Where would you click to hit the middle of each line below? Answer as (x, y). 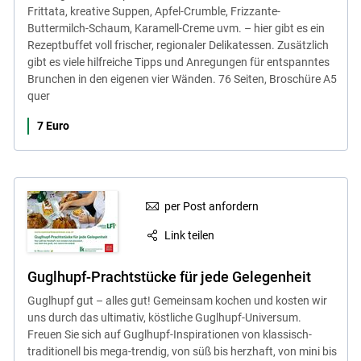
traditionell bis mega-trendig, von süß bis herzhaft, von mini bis (182, 351)
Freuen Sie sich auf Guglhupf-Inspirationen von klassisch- (169, 334)
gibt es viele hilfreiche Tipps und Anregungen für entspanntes (178, 62)
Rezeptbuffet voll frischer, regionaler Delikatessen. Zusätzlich (178, 45)
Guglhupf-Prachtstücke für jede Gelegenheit (169, 276)
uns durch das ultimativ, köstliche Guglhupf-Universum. (164, 317)
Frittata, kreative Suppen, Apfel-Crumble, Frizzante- (154, 11)
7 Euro (53, 125)
